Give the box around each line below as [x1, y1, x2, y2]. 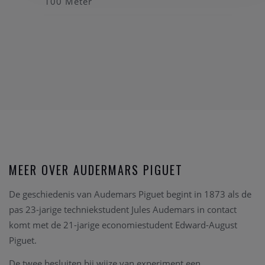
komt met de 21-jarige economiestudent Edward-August [9, 219, 237, 231]
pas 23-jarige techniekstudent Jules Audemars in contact [9, 203, 237, 216]
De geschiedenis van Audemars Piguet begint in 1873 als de [9, 188, 251, 201]
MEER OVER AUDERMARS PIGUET [9, 161, 183, 179]
